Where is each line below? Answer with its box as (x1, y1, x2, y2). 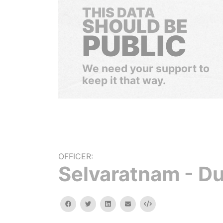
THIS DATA (82, 4, 155, 21)
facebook (71, 200, 100, 207)
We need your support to (82, 62, 210, 75)
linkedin (110, 200, 133, 207)
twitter (91, 200, 111, 207)
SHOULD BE (82, 15, 188, 37)
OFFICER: (58, 151, 93, 161)
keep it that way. (82, 74, 166, 87)
